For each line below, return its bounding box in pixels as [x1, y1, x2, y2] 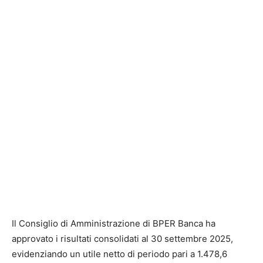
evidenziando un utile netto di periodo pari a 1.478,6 [12, 248, 227, 259]
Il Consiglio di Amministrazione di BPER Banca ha [12, 217, 215, 229]
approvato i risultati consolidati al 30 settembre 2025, [12, 232, 233, 244]
